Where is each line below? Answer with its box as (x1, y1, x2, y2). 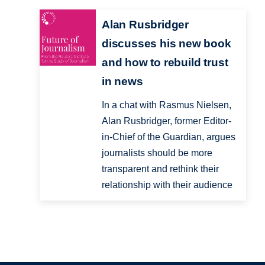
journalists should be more (101, 148, 212, 159)
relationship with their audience (101, 180, 232, 190)
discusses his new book (101, 37, 231, 50)
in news (101, 75, 143, 88)
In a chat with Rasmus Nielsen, (101, 100, 231, 111)
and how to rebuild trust (101, 56, 228, 69)
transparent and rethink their (101, 164, 219, 174)
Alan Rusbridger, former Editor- (101, 116, 231, 127)
